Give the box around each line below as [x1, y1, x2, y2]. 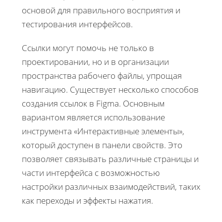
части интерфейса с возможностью [22, 166, 160, 178]
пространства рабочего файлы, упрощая [22, 69, 182, 81]
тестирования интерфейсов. [22, 18, 133, 30]
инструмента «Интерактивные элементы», [22, 125, 184, 137]
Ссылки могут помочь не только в [22, 42, 154, 54]
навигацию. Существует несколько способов [22, 83, 199, 95]
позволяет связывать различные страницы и [22, 153, 199, 165]
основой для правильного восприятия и [22, 4, 180, 16]
